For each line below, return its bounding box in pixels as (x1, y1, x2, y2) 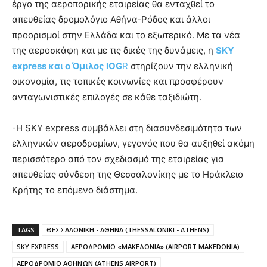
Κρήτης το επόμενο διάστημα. (12, 184, 138, 196)
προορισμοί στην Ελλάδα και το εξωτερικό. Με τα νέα (12, 29, 240, 41)
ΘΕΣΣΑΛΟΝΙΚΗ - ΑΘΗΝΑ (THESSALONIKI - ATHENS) (46, 225, 209, 235)
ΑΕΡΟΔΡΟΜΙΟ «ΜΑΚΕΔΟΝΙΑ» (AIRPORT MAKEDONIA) (71, 242, 240, 252)
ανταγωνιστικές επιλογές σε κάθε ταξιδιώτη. (12, 91, 201, 103)
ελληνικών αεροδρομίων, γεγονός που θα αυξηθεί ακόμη (12, 138, 254, 150)
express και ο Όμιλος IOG (12, 60, 122, 72)
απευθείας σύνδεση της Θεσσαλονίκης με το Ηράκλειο (12, 169, 243, 181)
